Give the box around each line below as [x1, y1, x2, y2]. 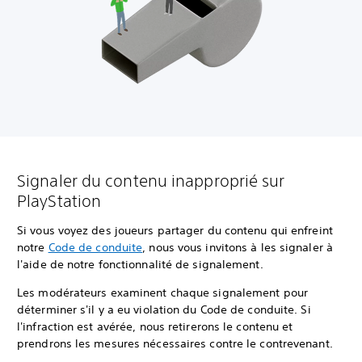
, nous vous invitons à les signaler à [142, 240, 333, 255]
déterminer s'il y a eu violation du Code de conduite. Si [17, 302, 311, 318]
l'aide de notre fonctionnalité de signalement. [17, 257, 263, 272]
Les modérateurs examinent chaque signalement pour [17, 285, 308, 301]
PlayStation [17, 192, 102, 211]
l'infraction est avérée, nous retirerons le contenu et [17, 319, 293, 335]
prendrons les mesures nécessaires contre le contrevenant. [17, 336, 333, 351]
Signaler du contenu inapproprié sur [17, 171, 285, 191]
